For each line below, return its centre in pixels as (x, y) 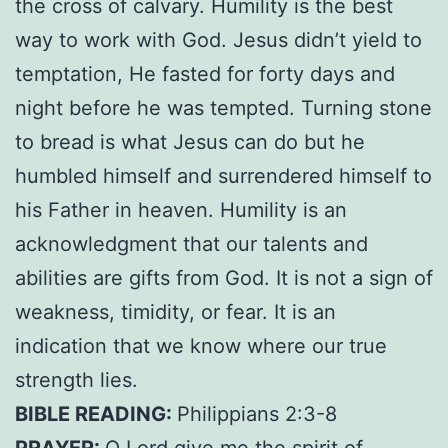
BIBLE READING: (96, 413)
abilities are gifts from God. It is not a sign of (224, 277)
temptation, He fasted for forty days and (205, 73)
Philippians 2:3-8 (257, 413)
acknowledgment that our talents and (191, 243)
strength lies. (76, 379)
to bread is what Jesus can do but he (190, 141)
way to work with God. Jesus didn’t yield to (218, 39)
